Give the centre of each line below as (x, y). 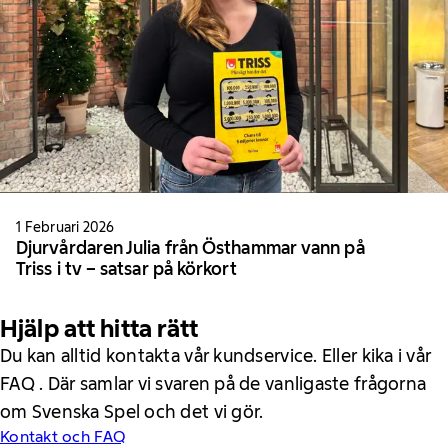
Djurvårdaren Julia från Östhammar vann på (190, 248)
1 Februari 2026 (65, 227)
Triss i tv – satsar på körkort (126, 269)
